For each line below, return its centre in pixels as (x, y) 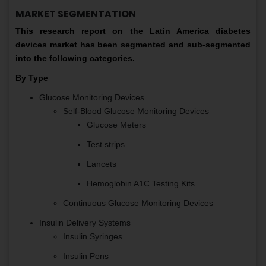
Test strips (106, 145)
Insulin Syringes (93, 237)
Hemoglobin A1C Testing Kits (141, 184)
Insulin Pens (86, 256)
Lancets (102, 164)
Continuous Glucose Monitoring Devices (138, 203)
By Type (32, 78)
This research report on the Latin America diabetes (133, 31)
